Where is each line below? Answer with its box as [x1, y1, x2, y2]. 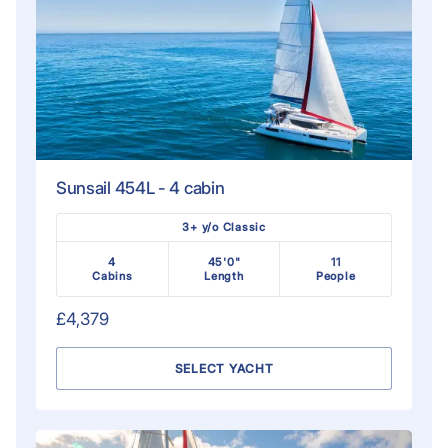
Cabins [92, 268, 133, 283]
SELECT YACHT [174, 360, 274, 376]
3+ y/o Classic [182, 219, 266, 234]
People [315, 268, 356, 283]
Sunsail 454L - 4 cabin [55, 177, 225, 198]
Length [204, 268, 244, 283]
